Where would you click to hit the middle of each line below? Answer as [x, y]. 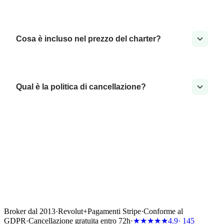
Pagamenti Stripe [114, 211]
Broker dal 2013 [30, 211]
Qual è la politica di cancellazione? [81, 87]
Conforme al [163, 211]
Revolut [70, 211]
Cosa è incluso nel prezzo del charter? [88, 39]
